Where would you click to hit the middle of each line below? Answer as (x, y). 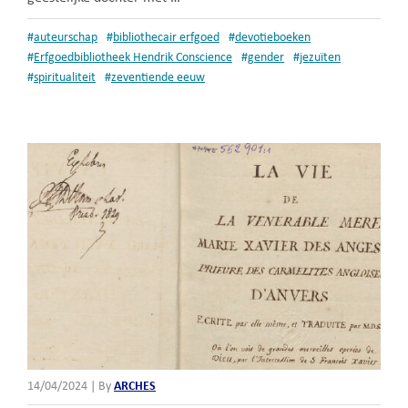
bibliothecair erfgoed (166, 38)
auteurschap (66, 38)
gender (266, 58)
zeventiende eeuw (158, 78)
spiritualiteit (65, 78)
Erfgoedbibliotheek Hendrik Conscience (133, 58)
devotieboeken (273, 38)
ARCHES (135, 386)
